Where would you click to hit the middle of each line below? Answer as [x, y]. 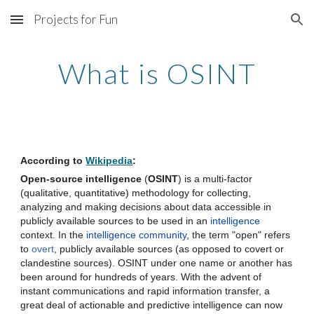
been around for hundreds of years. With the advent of [141, 277]
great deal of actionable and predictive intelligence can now [152, 305]
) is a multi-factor [216, 179]
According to [53, 160]
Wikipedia [109, 160]
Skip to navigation [259, 26]
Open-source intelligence [81, 179]
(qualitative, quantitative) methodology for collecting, [136, 193]
